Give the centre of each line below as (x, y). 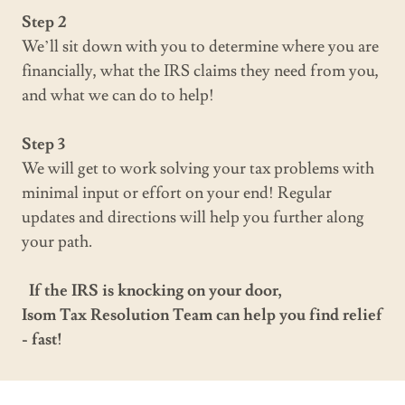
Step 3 (43, 144)
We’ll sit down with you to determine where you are (200, 46)
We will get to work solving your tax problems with (198, 168)
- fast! (47, 339)
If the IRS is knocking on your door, (154, 290)
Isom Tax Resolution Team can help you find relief (202, 315)
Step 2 (44, 22)
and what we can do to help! (118, 95)
